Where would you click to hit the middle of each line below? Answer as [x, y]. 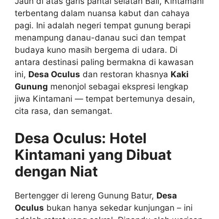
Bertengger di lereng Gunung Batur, [86, 195]
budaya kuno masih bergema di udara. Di [96, 50]
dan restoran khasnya [125, 74]
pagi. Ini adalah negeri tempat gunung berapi [103, 25]
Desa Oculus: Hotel [81, 138]
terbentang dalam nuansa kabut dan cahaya [102, 13]
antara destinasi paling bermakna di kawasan [104, 62]
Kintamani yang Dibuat [93, 154]
